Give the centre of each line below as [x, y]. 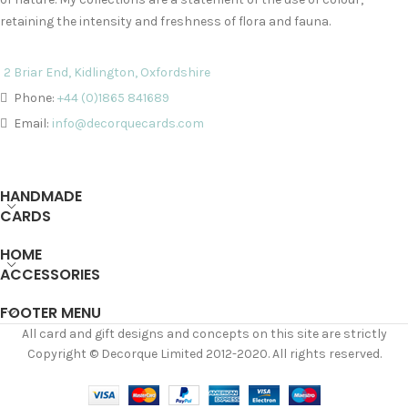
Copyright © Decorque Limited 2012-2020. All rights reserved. [204, 354]
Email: [31, 124]
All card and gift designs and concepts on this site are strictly [204, 334]
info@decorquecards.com [128, 124]
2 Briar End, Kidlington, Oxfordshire [107, 73]
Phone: [34, 98]
